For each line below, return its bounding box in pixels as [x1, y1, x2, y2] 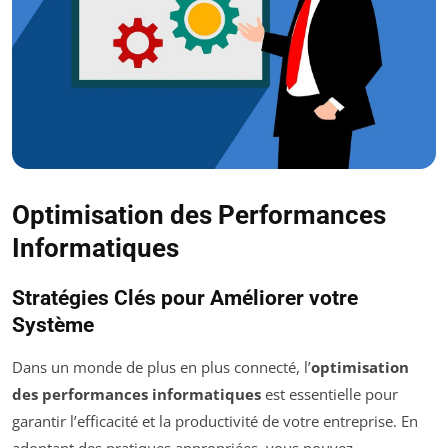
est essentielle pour [261, 384, 398, 405]
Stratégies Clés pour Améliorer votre [12, 286, 358, 311]
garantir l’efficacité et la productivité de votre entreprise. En [12, 411, 418, 432]
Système [12, 313, 94, 338]
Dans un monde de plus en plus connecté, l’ [12, 357, 311, 378]
